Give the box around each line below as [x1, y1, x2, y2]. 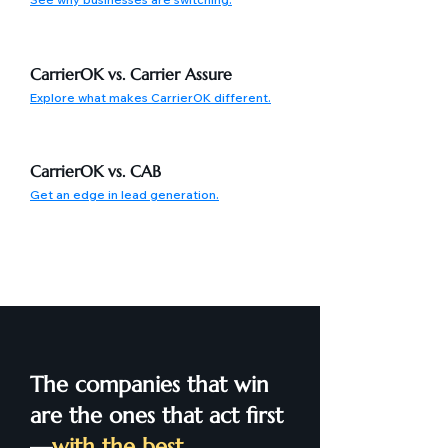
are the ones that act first [30, 402, 283, 429]
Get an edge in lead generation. [30, 187, 219, 202]
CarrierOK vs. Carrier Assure [30, 64, 232, 84]
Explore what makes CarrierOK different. [30, 90, 271, 105]
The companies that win [30, 371, 269, 398]
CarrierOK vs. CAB [30, 161, 161, 181]
